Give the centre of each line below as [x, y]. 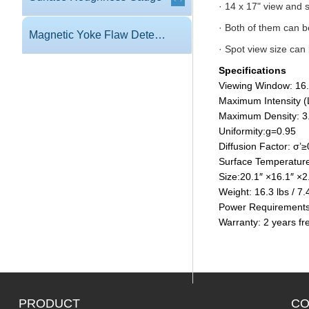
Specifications [252, 70]
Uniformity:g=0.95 [257, 131]
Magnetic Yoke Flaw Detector [160, 35]
